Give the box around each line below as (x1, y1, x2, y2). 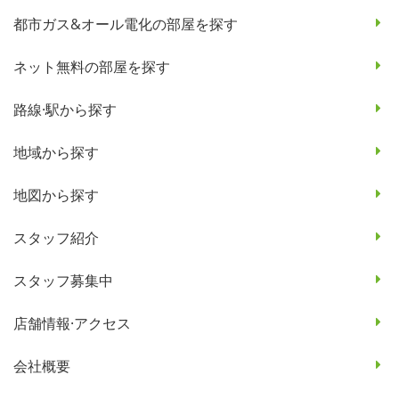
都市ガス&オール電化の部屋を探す (13, 13, 238, 34)
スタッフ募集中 (13, 270, 113, 290)
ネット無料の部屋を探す (13, 56, 170, 77)
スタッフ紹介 (13, 227, 99, 248)
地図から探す (13, 184, 99, 205)
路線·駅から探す (13, 99, 117, 119)
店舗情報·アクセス (13, 313, 131, 333)
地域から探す (13, 142, 99, 162)
